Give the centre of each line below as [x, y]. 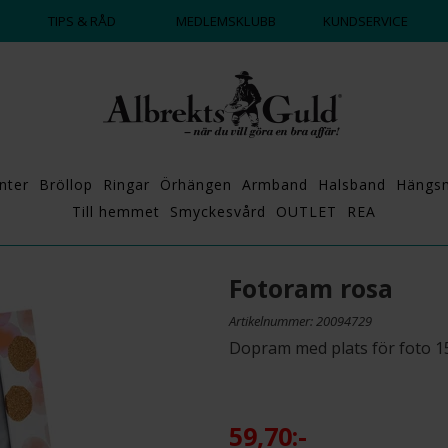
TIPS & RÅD [82, 21]
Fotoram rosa [311, 288]
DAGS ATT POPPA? [69, 19]
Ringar [126, 184]
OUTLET [306, 211]
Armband [274, 184]
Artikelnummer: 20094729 [300, 321]
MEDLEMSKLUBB [224, 21]
